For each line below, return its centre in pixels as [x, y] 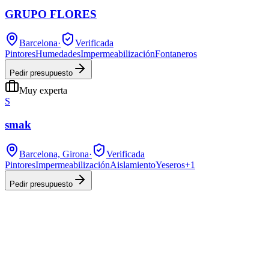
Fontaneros [176, 54]
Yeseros [170, 165]
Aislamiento [133, 165]
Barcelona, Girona [54, 154]
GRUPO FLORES [51, 14]
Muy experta [43, 91]
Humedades [58, 54]
